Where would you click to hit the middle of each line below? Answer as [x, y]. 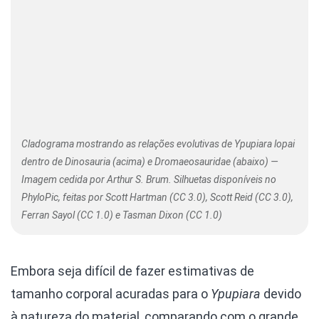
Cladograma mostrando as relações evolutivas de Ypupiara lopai [158, 144]
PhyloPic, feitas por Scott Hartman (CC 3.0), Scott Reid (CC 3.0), [157, 198]
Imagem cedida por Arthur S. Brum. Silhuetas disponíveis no [149, 180]
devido [281, 294]
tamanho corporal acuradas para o [111, 294]
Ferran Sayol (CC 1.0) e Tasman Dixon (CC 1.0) [122, 215]
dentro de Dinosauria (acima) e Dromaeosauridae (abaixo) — [150, 162]
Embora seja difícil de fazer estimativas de [132, 271]
